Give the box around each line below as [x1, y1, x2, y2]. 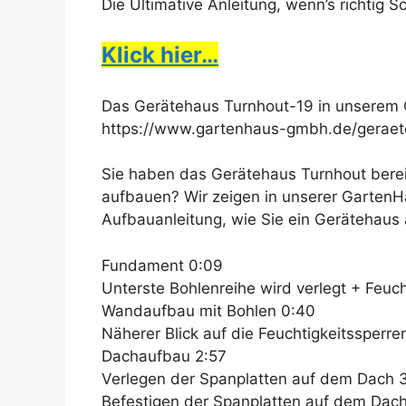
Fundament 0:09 [101, 256, 223, 275]
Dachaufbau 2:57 [101, 346, 227, 365]
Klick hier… [101, 42, 218, 69]
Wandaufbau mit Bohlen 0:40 [101, 301, 315, 320]
